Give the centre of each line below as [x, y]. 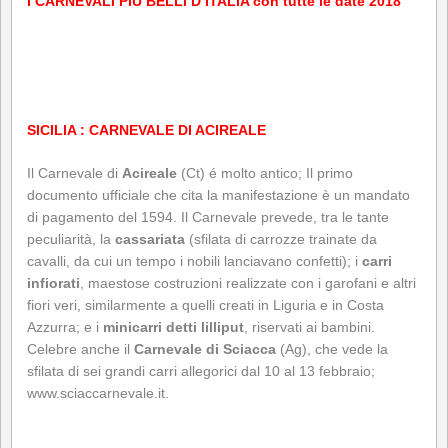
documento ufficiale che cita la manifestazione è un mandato [218, 194]
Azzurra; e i [65, 326]
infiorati [53, 282]
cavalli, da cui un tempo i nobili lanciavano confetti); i [194, 260]
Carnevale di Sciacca [207, 348]
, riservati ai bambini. [309, 326]
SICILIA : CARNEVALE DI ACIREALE [146, 129]
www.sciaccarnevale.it [96, 392]
